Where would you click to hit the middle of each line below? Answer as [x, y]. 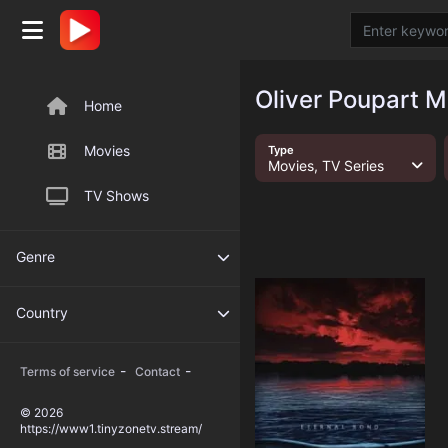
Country [42, 312]
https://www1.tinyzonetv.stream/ [111, 428]
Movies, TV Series [325, 165]
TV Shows [116, 195]
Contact [157, 371]
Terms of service [67, 371]
